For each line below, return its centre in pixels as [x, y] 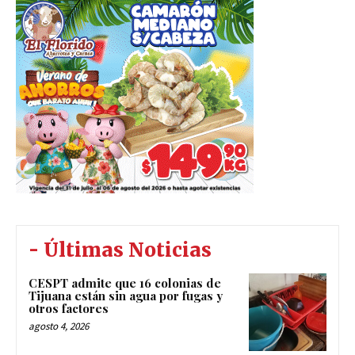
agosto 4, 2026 [59, 326]
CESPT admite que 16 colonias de [125, 283]
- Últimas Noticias [120, 250]
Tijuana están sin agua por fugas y [126, 296]
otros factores [69, 309]
